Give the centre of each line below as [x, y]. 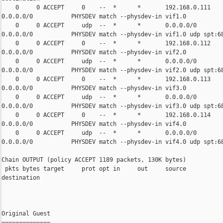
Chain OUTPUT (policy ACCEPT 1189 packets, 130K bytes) [94, 160]
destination [21, 178]
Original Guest [26, 214]
